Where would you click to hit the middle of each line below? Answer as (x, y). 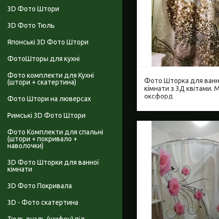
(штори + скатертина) (42, 82)
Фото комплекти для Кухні (51, 76)
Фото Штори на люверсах (49, 99)
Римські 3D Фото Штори (46, 116)
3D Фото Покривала (40, 186)
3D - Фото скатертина (43, 203)
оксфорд (159, 96)
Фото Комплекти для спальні (55, 132)
